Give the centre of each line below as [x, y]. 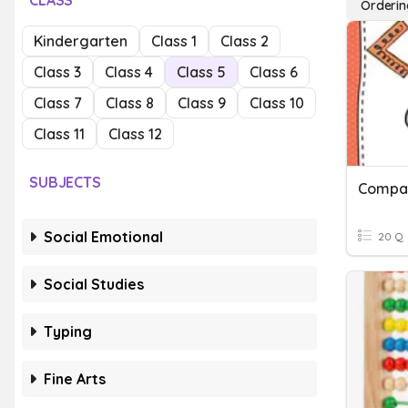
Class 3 [57, 72]
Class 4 [129, 72]
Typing [68, 331]
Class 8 [130, 103]
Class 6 [274, 72]
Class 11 [59, 134]
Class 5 [201, 72]
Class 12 [135, 134]
